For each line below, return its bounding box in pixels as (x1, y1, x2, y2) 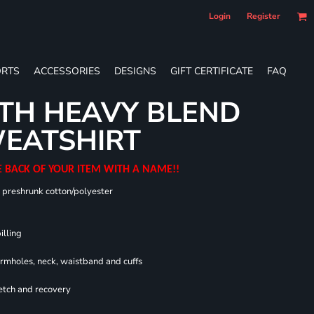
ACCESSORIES (34, 64, 100, 78)
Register (247, 11, 280, 22)
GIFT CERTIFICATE (170, 64, 253, 78)
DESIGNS (114, 64, 156, 78)
